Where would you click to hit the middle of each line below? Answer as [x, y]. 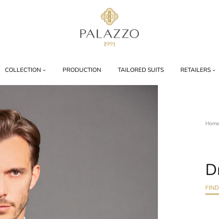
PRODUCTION [82, 70]
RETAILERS [196, 70]
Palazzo [95, 53]
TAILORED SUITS [141, 70]
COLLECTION [23, 70]
